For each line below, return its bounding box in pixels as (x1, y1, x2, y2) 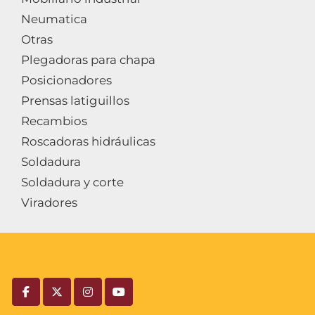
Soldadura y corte (21, 175, 124, 189)
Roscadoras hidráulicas (21, 134, 155, 148)
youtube (117, 292, 167, 306)
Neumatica (21, 12, 87, 26)
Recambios (21, 114, 87, 128)
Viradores (21, 195, 77, 210)
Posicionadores (21, 73, 112, 87)
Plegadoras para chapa (21, 53, 155, 67)
